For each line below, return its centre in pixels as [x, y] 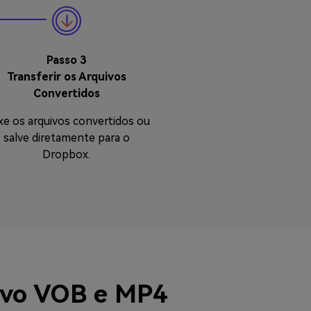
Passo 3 [66, 60]
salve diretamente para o [66, 138]
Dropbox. [67, 154]
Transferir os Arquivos [66, 77]
